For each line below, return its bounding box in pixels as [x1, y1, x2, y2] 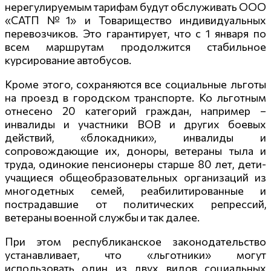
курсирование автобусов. [5, 53, 131, 67]
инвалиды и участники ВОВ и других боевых [5, 117, 266, 131]
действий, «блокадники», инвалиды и [5, 130, 266, 144]
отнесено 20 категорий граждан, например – [5, 103, 266, 117]
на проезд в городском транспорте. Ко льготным [5, 90, 266, 104]
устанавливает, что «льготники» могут [5, 247, 266, 261]
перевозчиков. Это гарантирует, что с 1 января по [5, 26, 266, 40]
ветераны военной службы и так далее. [5, 210, 200, 224]
